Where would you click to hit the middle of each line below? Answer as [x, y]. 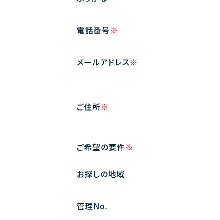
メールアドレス [103, 62]
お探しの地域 [100, 174]
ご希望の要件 [101, 147]
